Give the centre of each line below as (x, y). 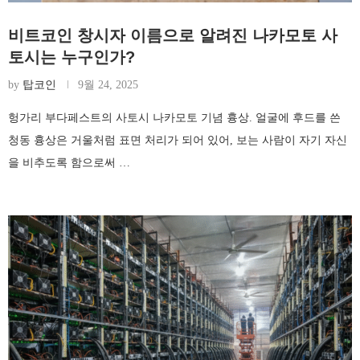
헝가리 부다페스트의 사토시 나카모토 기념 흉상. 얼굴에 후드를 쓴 (174, 118)
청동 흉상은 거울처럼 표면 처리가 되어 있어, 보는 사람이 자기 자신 (178, 141)
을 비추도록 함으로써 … (69, 163)
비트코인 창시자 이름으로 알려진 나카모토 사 (173, 36)
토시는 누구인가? (72, 57)
